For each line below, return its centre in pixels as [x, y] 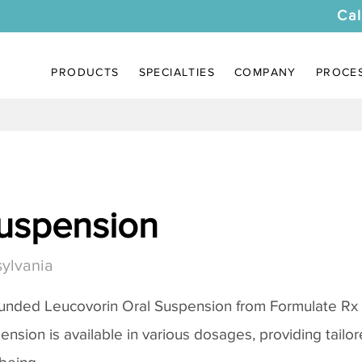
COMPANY [265, 72]
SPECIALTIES [177, 72]
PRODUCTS [85, 72]
